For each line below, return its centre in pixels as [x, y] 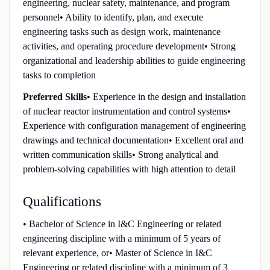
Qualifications [62, 201]
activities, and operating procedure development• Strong [129, 46]
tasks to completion [59, 75]
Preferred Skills [55, 96]
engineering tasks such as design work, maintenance [121, 31]
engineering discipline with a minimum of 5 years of [121, 238]
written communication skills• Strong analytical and [120, 154]
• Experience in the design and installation [166, 96]
